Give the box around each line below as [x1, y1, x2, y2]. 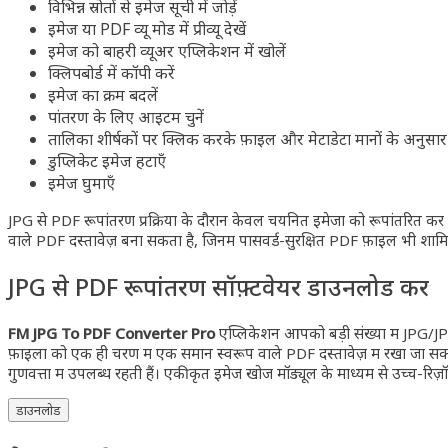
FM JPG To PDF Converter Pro [8, 322, 215, 343]
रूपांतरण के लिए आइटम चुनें [48, 105, 204, 128]
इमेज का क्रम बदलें [48, 83, 158, 106]
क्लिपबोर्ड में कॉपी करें [48, 61, 175, 84]
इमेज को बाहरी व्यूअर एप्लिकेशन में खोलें [48, 39, 286, 62]
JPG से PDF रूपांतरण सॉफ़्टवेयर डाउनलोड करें [8, 269, 429, 303]
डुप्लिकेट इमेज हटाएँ [48, 149, 166, 172]
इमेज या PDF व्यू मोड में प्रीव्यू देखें [48, 17, 246, 40]
